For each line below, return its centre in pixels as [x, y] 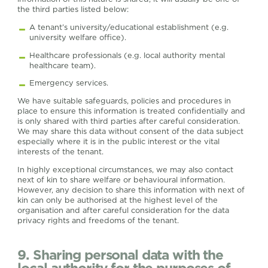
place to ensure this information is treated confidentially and [132, 111]
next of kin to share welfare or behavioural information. [121, 179]
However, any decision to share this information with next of [131, 190]
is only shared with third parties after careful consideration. [129, 121]
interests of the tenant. [61, 152]
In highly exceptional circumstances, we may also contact [126, 169]
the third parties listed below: [73, 9]
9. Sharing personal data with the [120, 255]
